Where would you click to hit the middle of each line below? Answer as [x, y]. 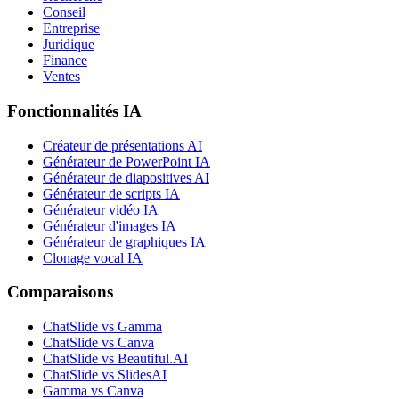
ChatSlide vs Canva [98, 343]
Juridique [69, 45]
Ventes [61, 77]
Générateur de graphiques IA [124, 241]
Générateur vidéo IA [101, 209]
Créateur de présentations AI [122, 145]
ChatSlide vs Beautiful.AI [115, 359]
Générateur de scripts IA [111, 193]
